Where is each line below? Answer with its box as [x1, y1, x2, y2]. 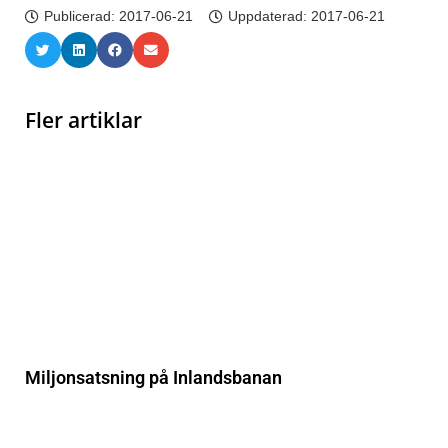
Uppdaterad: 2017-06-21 [228, 8, 385, 25]
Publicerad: [44, 8, 119, 25]
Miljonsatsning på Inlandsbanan [25, 367, 282, 389]
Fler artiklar [25, 106, 142, 135]
